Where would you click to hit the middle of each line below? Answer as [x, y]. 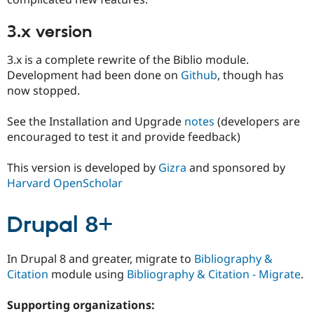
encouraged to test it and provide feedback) [124, 136]
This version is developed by [83, 168]
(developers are [257, 121]
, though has [251, 75]
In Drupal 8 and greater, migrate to [101, 259]
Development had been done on [94, 75]
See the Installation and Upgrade [96, 121]
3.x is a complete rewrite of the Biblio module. [128, 59]
